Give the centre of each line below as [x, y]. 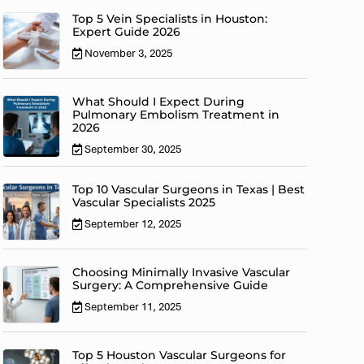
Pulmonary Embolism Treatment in [176, 115]
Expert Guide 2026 [127, 32]
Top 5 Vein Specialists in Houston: [170, 19]
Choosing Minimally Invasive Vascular [182, 273]
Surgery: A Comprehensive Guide [171, 286]
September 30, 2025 [133, 149]
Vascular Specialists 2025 [144, 203]
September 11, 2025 [133, 307]
